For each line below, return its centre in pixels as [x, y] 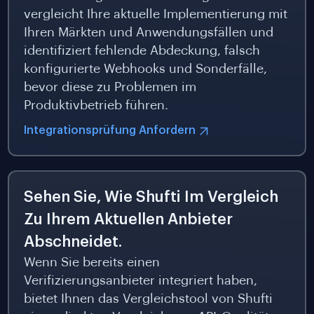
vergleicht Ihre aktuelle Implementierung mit [155, 14]
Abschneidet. [73, 242]
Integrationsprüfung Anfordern [109, 131]
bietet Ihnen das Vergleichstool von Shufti [148, 299]
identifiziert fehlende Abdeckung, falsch [142, 51]
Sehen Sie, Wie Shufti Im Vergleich [151, 197]
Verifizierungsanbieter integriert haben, [140, 281]
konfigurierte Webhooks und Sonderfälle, [145, 69]
